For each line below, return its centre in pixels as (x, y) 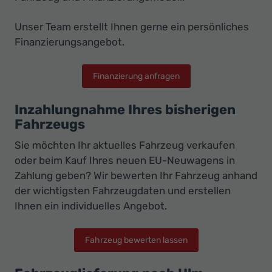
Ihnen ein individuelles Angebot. (91, 206)
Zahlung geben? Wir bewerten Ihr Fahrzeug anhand (136, 176)
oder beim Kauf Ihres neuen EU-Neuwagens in (125, 161)
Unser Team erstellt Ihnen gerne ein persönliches (132, 27)
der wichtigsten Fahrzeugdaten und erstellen (123, 191)
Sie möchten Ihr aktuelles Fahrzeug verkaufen (125, 145)
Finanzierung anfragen (136, 76)
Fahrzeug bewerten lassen (136, 240)
